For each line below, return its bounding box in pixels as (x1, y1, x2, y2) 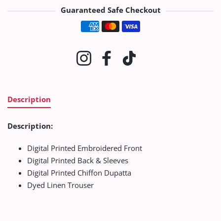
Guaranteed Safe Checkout (60, 5, 161, 15)
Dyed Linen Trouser (27, 180, 94, 190)
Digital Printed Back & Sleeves (27, 155, 128, 165)
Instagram (91, 51, 125, 61)
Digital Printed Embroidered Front (27, 143, 142, 153)
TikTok (136, 51, 158, 61)
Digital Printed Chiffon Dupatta (27, 167, 131, 178)
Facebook (113, 51, 146, 61)
